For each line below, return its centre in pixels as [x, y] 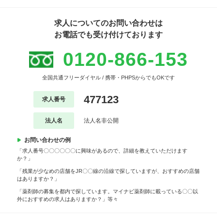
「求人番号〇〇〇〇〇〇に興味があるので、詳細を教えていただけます [102, 151]
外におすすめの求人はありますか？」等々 [68, 199]
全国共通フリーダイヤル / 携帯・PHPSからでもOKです [108, 78]
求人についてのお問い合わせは [108, 23]
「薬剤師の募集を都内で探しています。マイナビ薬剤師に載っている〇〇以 [108, 192]
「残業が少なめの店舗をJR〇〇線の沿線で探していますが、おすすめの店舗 [108, 171]
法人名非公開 [101, 121]
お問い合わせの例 [47, 140]
